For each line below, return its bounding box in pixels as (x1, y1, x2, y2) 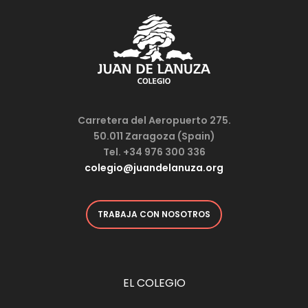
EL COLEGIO (122, 274, 186, 291)
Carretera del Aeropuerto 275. (77, 113, 231, 127)
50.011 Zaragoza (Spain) (93, 129, 215, 143)
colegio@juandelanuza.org (85, 161, 223, 175)
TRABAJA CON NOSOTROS (98, 208, 210, 220)
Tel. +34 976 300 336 (102, 145, 206, 159)
